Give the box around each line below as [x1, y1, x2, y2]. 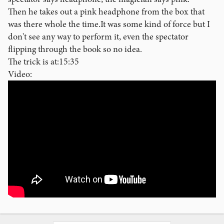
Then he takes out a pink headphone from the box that [8, 5, 204, 17]
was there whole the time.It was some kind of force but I [8, 18, 210, 30]
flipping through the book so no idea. [8, 43, 142, 55]
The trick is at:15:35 [8, 55, 79, 67]
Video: [8, 68, 32, 80]
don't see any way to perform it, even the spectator [8, 30, 188, 42]
